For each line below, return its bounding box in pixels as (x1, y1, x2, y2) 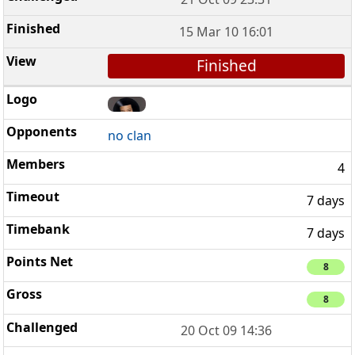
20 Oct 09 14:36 (181, 322, 273, 340)
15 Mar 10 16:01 (179, 23, 274, 41)
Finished (196, 55, 257, 77)
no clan (108, 127, 152, 145)
